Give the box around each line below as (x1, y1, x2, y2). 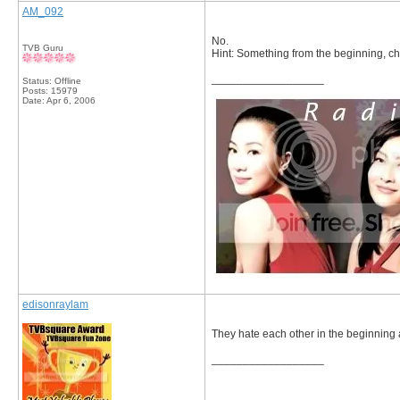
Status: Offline (22, 76, 81, 86)
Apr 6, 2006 (46, 96, 96, 105)
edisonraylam (22, 298, 88, 311)
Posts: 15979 (22, 86, 78, 96)
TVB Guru (22, 43, 63, 53)
